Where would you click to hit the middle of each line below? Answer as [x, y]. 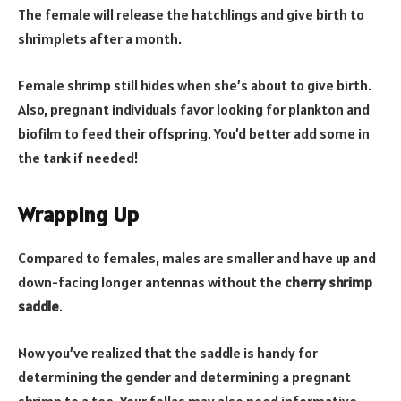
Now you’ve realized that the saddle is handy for [168, 352]
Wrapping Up [78, 215]
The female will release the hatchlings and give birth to [191, 15]
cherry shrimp [328, 282]
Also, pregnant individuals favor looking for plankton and [194, 110]
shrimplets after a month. [101, 39]
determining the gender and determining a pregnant [184, 376]
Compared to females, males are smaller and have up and [197, 258]
